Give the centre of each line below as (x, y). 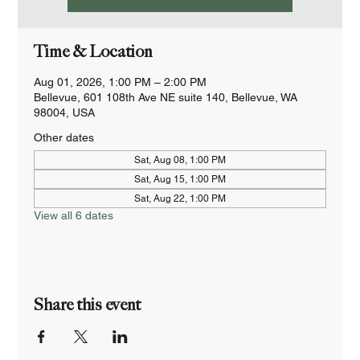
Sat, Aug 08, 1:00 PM (180, 160)
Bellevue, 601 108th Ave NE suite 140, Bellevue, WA (166, 97)
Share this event (88, 305)
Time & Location (93, 51)
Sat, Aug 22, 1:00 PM (180, 198)
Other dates (64, 137)
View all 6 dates (74, 215)
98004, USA (65, 112)
